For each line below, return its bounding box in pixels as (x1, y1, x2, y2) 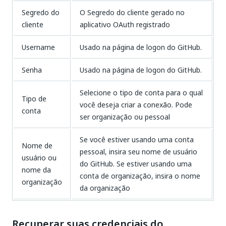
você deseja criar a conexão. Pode (80, 99, 192, 110)
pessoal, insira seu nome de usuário (80, 146, 197, 157)
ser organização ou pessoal (80, 111, 170, 122)
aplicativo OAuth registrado (80, 19, 170, 30)
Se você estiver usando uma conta (80, 134, 194, 145)
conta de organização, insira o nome (80, 171, 200, 181)
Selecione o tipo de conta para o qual (80, 87, 203, 98)
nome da (22, 164, 51, 175)
